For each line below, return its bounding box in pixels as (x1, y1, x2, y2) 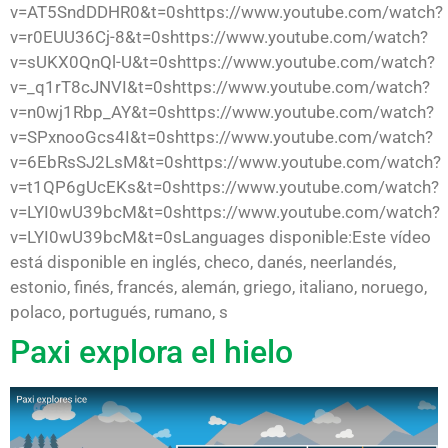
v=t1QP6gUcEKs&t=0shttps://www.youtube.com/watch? (10, 176, 439, 197)
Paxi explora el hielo (10, 332, 293, 371)
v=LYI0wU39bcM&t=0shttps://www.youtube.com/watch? (10, 201, 440, 222)
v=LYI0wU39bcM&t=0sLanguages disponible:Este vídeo (10, 226, 431, 247)
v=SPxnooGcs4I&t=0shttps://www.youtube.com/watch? (10, 126, 433, 147)
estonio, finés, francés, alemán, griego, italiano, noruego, (10, 276, 427, 297)
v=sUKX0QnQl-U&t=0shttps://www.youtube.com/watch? (10, 51, 435, 72)
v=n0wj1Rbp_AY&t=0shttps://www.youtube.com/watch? (10, 101, 434, 122)
